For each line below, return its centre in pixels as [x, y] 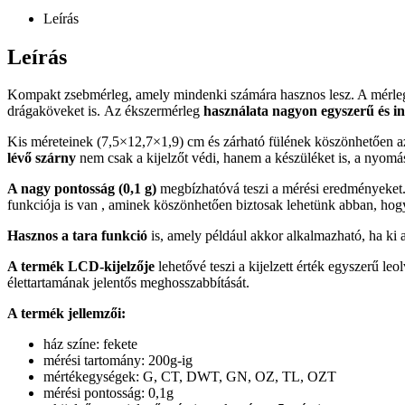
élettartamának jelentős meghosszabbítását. [130, 283]
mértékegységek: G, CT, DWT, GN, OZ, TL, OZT [190, 377]
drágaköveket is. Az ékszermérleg [105, 111]
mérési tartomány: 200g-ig [118, 361]
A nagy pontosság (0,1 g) [82, 189]
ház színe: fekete [90, 344]
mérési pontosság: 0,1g [108, 393]
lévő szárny [42, 158]
